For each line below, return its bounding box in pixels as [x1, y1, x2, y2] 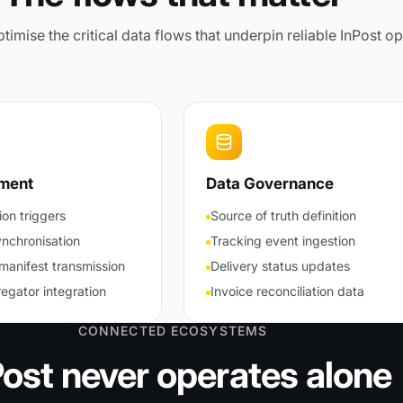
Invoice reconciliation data [210, 283, 364, 299]
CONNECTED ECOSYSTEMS [77, 323, 268, 338]
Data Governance [206, 175, 334, 193]
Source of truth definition [210, 208, 356, 223]
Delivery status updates [210, 258, 350, 273]
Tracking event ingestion [210, 233, 355, 248]
